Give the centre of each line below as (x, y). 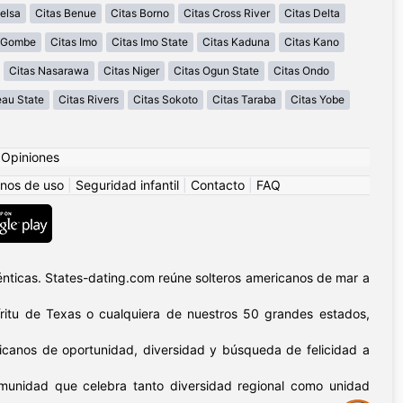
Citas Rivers (88, 100)
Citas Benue (66, 13)
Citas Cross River (227, 13)
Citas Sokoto (165, 100)
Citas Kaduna (236, 42)
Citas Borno (140, 13)
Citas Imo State (150, 42)
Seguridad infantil (127, 185)
